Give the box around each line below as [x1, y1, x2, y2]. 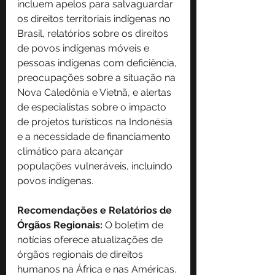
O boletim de [103, 219, 166, 231]
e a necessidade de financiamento [17, 131, 173, 143]
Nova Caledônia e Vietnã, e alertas [17, 87, 174, 99]
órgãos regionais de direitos [17, 249, 145, 261]
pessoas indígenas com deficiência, [17, 57, 179, 69]
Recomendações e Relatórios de [17, 204, 174, 217]
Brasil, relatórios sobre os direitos [17, 28, 171, 40]
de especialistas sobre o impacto [17, 101, 169, 114]
